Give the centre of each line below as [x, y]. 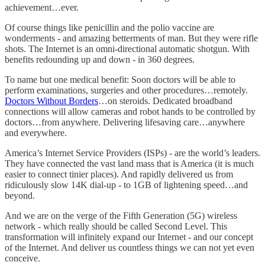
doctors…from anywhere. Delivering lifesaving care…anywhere [125, 122]
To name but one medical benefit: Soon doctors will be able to [120, 79]
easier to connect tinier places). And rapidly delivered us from [119, 174]
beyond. [20, 195]
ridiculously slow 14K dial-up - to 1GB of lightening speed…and [126, 185]
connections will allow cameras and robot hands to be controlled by [130, 111]
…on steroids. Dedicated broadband [165, 101]
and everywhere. [36, 132]
